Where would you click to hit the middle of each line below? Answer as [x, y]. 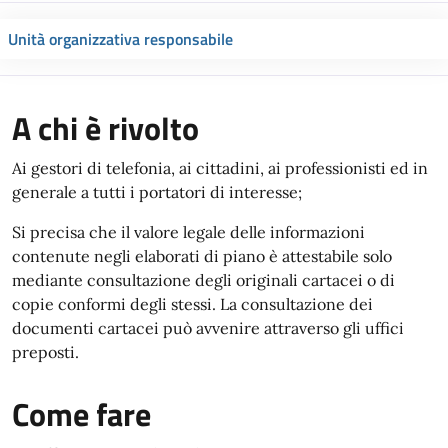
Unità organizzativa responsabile [120, 39]
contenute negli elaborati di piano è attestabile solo [202, 256]
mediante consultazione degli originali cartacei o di [203, 280]
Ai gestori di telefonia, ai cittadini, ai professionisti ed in [220, 168]
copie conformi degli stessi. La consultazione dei [192, 304]
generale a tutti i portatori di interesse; [157, 192]
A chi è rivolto [105, 128]
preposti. [45, 352]
